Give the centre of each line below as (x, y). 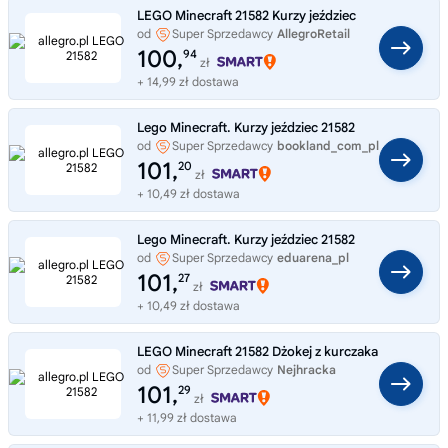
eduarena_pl (313, 257)
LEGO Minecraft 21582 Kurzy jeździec (246, 15)
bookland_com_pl (328, 145)
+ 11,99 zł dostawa (187, 417)
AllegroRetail (313, 33)
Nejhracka (306, 369)
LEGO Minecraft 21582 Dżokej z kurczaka (257, 351)
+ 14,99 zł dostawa (188, 81)
